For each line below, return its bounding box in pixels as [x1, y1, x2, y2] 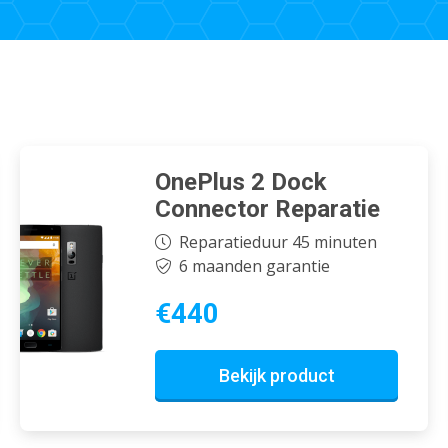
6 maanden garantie [178, 255, 330, 278]
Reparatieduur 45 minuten [178, 231, 377, 254]
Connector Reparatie [155, 194, 380, 223]
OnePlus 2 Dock [155, 167, 327, 196]
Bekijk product [218, 365, 335, 387]
